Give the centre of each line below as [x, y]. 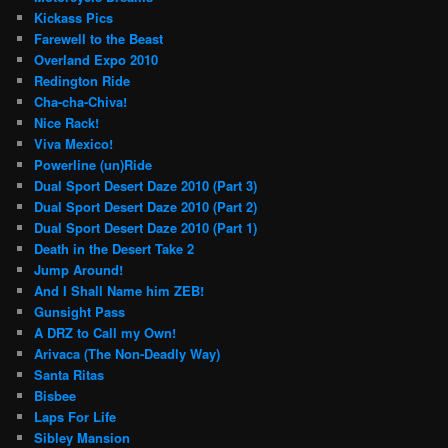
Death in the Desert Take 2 [114, 249]
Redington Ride [82, 81]
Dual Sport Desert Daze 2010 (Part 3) [146, 186]
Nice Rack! [67, 123]
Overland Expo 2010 [96, 60]
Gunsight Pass [80, 312]
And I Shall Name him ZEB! [119, 291]
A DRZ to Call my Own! [105, 333]
